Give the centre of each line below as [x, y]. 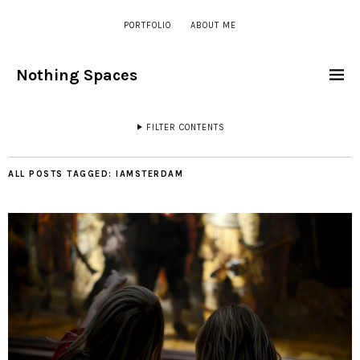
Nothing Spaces [77, 75]
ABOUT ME [213, 25]
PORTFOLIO [147, 25]
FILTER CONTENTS [186, 127]
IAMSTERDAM [149, 174]
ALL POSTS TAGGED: [62, 174]
